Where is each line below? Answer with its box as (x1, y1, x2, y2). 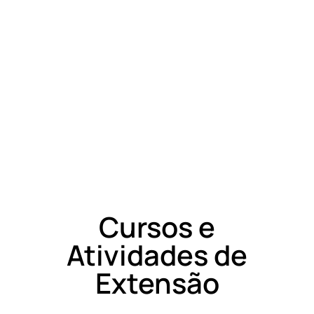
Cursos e (99, 207, 215, 247)
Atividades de (67, 235, 247, 275)
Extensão (95, 264, 219, 303)
